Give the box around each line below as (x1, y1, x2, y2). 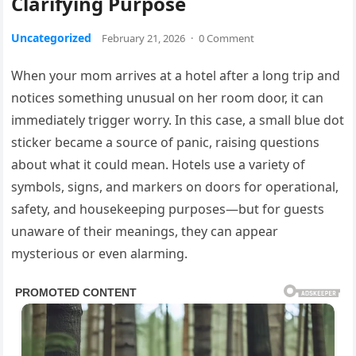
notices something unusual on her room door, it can (11, 89, 324, 106)
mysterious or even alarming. (11, 245, 188, 262)
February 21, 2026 (102, 31, 186, 45)
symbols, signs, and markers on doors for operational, (11, 178, 339, 195)
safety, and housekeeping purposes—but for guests (11, 200, 325, 218)
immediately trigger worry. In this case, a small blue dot (11, 111, 345, 129)
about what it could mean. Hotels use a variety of (11, 156, 306, 173)
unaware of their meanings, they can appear (11, 222, 279, 240)
